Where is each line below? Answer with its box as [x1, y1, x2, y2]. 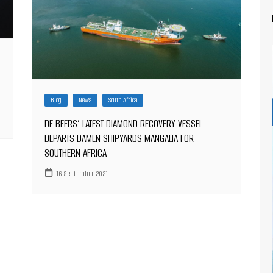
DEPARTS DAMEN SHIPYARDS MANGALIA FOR [44, 131, 194, 146]
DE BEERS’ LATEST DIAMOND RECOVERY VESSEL [44, 116, 203, 132]
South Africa [108, 95, 138, 105]
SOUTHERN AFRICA [44, 146, 107, 161]
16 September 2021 [56, 168, 108, 179]
